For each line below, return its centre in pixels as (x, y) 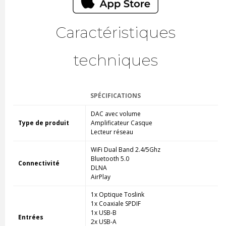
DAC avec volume (116, 114)
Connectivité (39, 163)
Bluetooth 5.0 (110, 159)
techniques (116, 61)
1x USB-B (103, 213)
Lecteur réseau (112, 132)
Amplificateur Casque (121, 123)
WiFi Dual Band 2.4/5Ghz (125, 150)
